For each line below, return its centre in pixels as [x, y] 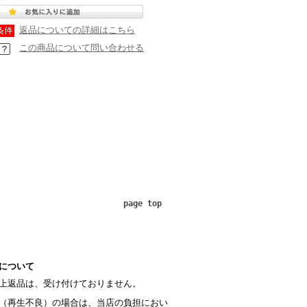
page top [143, 204]
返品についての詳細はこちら [77, 30]
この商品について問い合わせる [82, 48]
